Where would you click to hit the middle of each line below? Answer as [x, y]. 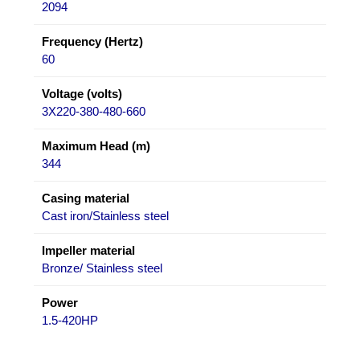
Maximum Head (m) [96, 145]
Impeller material [88, 250]
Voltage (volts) [82, 93]
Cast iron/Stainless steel [105, 215]
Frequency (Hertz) [92, 41]
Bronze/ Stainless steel [102, 268]
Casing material [86, 198]
